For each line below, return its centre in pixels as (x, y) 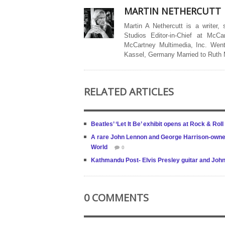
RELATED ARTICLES (129, 92)
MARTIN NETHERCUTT (173, 11)
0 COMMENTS (116, 198)
